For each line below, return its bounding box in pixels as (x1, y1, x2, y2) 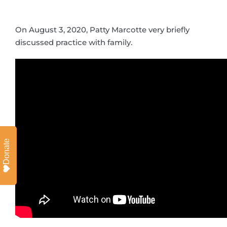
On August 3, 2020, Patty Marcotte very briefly (15, 25, 190, 34)
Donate (2, 138, 11, 165)
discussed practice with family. (15, 37, 132, 47)
